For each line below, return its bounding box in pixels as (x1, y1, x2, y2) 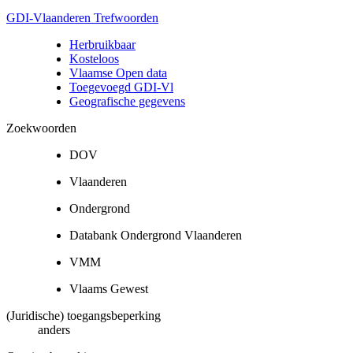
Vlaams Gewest (69, 281, 148, 295)
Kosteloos (69, 51, 119, 65)
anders (38, 322, 70, 336)
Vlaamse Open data (69, 65, 167, 80)
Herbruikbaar (69, 37, 136, 51)
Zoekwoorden (6, 121, 76, 135)
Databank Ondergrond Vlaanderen (69, 228, 242, 242)
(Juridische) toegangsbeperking (6, 308, 161, 322)
